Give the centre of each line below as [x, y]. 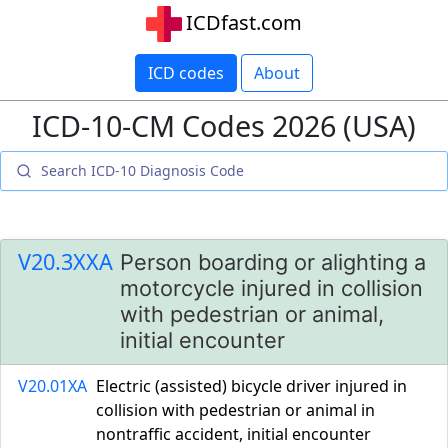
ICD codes [186, 73]
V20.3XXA [65, 261]
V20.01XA [52, 386]
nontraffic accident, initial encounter [233, 434]
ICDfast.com [244, 22]
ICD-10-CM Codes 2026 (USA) [224, 125]
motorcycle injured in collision [271, 288]
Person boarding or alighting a [273, 262]
